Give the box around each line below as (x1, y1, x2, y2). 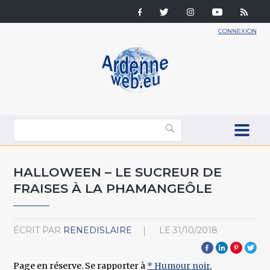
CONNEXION (218, 27, 257, 35)
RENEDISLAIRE (63, 224, 133, 236)
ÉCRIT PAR (13, 224, 61, 236)
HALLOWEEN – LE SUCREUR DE (13, 164, 222, 180)
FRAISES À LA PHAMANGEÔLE (13, 180, 213, 196)
